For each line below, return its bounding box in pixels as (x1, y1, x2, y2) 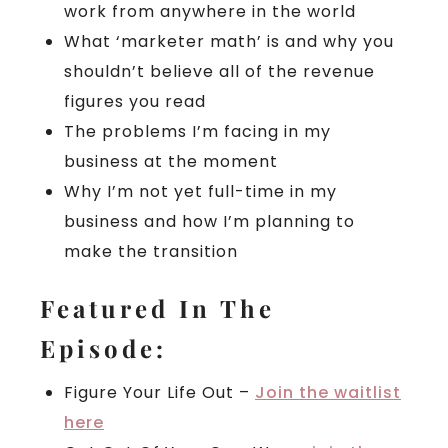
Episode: (40, 332, 167, 365)
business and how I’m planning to (64, 210, 355, 234)
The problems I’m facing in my (64, 120, 331, 144)
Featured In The (40, 292, 275, 325)
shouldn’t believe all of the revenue (64, 60, 375, 84)
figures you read (64, 90, 206, 114)
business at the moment (64, 150, 278, 174)
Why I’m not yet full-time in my (64, 180, 337, 204)
